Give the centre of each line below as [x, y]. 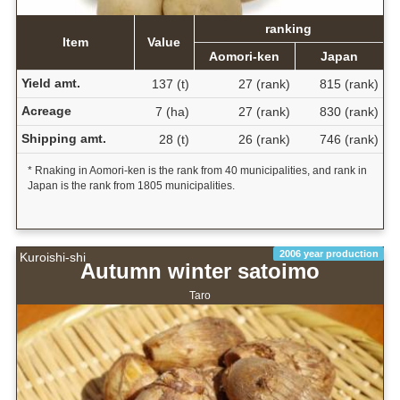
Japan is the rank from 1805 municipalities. [131, 185]
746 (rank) [349, 139]
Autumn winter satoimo [200, 271]
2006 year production [329, 253]
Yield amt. [50, 83]
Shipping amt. [63, 138]
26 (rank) [264, 139]
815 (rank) [349, 83]
